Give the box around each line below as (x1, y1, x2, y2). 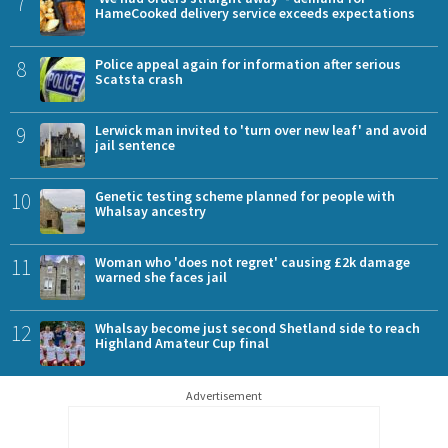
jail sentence (95, 135, 175, 154)
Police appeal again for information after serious (95, 54, 401, 73)
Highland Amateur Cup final (95, 333, 269, 352)
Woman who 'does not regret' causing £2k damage (95, 252, 410, 271)
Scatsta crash (95, 69, 183, 88)
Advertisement (186, 387, 262, 403)
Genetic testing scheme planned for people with (95, 186, 395, 205)
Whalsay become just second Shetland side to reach (95, 318, 420, 337)
